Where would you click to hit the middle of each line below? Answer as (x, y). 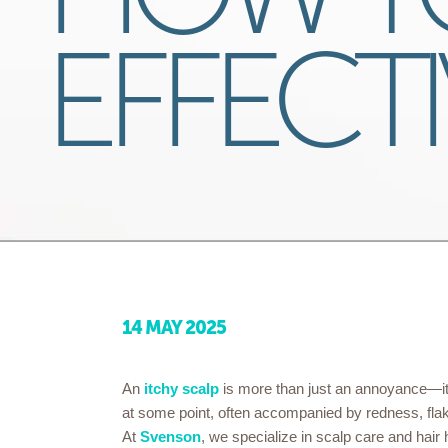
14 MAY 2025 (174, 327)
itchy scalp (181, 389)
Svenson (170, 437)
